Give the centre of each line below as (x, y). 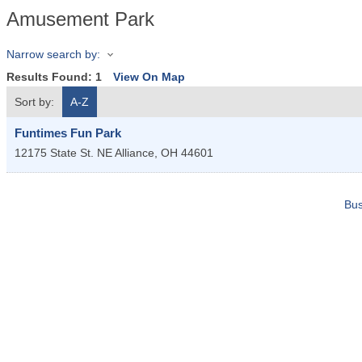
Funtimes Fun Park (68, 133)
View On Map (149, 77)
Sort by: (34, 102)
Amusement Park (80, 19)
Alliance (135, 153)
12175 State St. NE (63, 153)
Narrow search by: (53, 54)
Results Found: (51, 77)
